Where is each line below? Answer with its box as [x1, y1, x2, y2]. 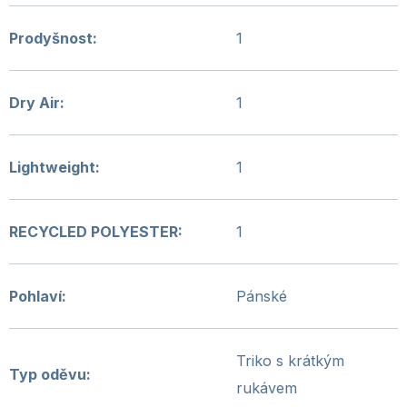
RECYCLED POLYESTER [9, 223, 178, 241]
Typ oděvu [9, 365, 86, 383]
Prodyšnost [9, 29, 93, 47]
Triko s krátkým [236, 352, 344, 370]
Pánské [236, 287, 287, 305]
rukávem [236, 379, 297, 397]
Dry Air [9, 94, 60, 112]
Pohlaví [9, 287, 62, 305]
